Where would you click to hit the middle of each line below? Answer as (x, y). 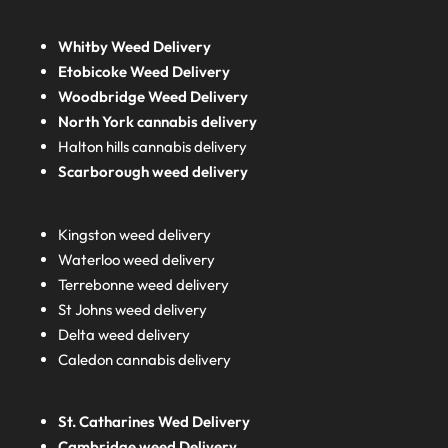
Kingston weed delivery (135, 234)
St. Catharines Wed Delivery (154, 422)
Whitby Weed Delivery (135, 47)
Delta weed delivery (124, 334)
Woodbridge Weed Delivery (153, 97)
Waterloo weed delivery (137, 259)
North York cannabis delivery (158, 122)
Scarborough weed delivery (153, 172)
